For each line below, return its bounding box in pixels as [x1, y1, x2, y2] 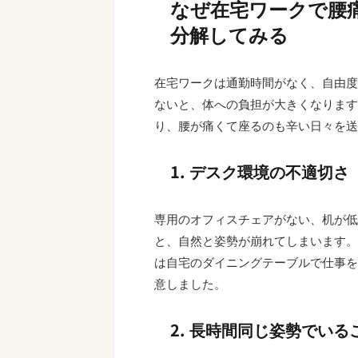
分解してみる [170, 20, 288, 49]
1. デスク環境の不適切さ [170, 160, 349, 184]
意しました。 [154, 275, 226, 292]
